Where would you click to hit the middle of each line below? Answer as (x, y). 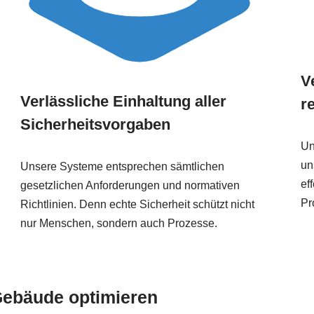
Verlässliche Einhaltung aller (123, 102)
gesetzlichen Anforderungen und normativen (130, 186)
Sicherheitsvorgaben (95, 125)
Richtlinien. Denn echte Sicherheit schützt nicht (137, 205)
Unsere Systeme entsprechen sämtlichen (122, 167)
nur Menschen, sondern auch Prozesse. (118, 224)
